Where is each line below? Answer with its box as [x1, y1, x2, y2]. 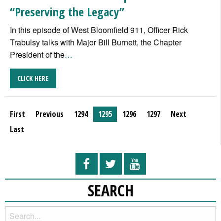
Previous [36, 109, 64, 120]
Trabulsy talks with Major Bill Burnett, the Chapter [10, 36, 182, 48]
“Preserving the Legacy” [10, 3, 124, 20]
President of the [10, 48, 65, 60]
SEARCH [87, 180, 134, 201]
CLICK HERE [17, 74, 49, 83]
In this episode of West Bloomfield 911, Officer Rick [10, 24, 188, 36]
